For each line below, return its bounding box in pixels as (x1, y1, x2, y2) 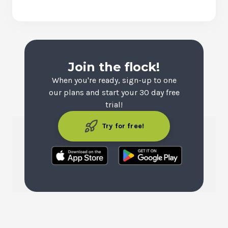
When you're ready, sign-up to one (51, 75, 177, 85)
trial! (105, 100, 123, 109)
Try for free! (102, 122, 144, 130)
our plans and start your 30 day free (48, 88, 180, 97)
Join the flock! (68, 60, 160, 74)
